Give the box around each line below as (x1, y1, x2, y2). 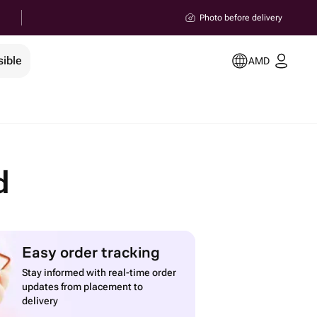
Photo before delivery (200, 13, 282, 23)
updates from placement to (22, 281, 144, 292)
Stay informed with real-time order (22, 267, 177, 278)
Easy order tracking (22, 236, 161, 267)
